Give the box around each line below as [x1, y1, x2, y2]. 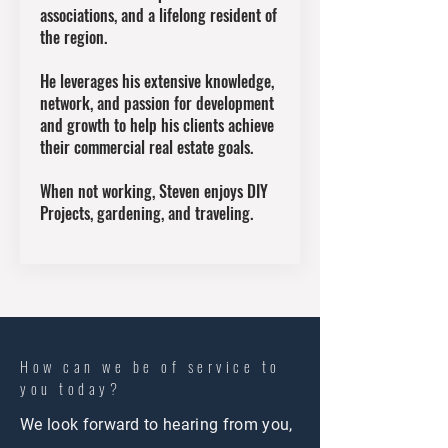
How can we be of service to [20, 355, 281, 377]
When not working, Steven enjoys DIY [40, 179, 268, 203]
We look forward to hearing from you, [20, 415, 293, 434]
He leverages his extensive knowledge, [40, 69, 274, 93]
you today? [20, 377, 121, 399]
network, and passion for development [40, 91, 274, 115]
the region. [40, 25, 107, 49]
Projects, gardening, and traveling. [40, 201, 253, 225]
